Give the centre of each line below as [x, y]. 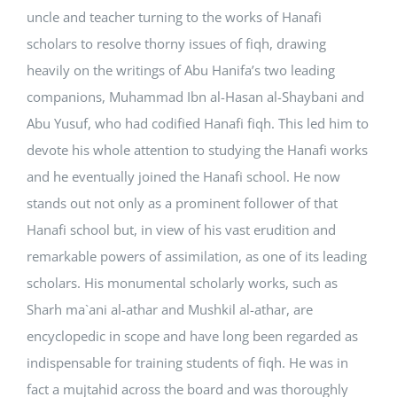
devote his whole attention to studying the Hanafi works [197, 150]
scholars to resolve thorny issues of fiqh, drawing [176, 43]
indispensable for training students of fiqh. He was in [187, 362]
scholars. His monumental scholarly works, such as [182, 283]
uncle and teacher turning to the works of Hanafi [174, 17]
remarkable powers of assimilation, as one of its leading [197, 256]
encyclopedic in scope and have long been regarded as [192, 336]
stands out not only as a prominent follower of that [182, 203]
